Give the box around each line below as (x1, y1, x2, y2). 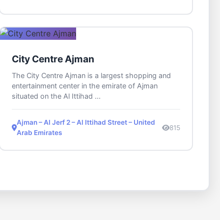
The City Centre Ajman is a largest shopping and (11, 71, 171, 80)
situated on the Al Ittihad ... (11, 92, 101, 101)
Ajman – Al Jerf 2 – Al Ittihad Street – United (16, 118, 155, 127)
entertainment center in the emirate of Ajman (11, 82, 158, 90)
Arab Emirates (16, 129, 62, 137)
